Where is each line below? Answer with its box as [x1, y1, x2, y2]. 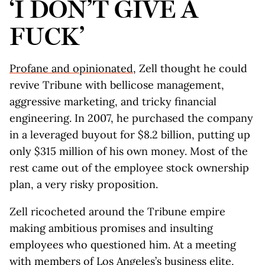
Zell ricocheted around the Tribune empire [9, 205, 225, 218]
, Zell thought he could [133, 62, 247, 75]
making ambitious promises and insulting [9, 221, 213, 235]
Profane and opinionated [9, 62, 133, 75]
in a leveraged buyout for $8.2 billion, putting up [9, 128, 250, 141]
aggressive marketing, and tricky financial [9, 95, 216, 108]
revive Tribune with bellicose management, [9, 78, 224, 92]
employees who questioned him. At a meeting [9, 238, 236, 251]
